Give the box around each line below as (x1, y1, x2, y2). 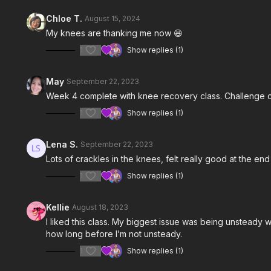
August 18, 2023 (72, 203, 129, 212)
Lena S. (46, 139, 79, 149)
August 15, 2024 (85, 14, 141, 23)
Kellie (46, 202, 70, 212)
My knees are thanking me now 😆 (46, 28, 183, 38)
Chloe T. (46, 13, 83, 24)
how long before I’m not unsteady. (46, 229, 185, 239)
